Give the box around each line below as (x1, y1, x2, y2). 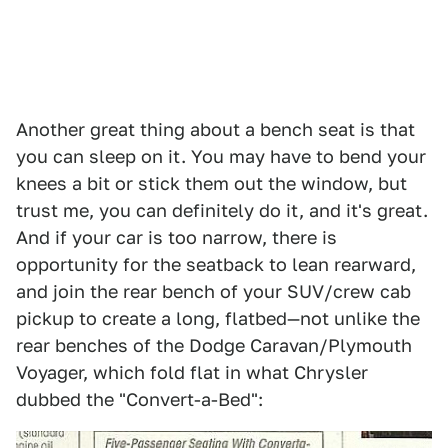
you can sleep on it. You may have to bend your (16, 146, 426, 168)
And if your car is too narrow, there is (16, 227, 337, 249)
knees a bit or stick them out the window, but (16, 173, 407, 195)
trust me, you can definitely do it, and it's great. (16, 200, 428, 222)
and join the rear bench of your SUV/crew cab (16, 281, 411, 303)
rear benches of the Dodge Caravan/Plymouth (16, 335, 412, 357)
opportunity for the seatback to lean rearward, (16, 254, 416, 276)
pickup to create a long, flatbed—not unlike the (16, 308, 420, 330)
